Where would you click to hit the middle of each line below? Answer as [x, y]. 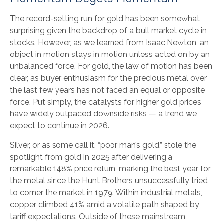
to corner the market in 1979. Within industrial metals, [106, 193]
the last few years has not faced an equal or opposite [107, 90]
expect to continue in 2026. [59, 126]
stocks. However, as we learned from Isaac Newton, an [109, 42]
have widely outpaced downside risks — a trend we [103, 114]
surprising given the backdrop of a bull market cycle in [108, 30]
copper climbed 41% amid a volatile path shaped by [105, 204]
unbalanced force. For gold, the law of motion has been [111, 66]
